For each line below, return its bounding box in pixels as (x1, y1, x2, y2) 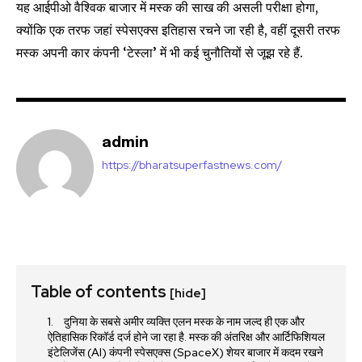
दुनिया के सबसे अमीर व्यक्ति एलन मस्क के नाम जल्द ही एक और (61, 314, 305, 329)
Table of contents (31, 280, 170, 302)
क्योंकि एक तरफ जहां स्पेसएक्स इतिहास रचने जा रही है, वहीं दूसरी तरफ (16, 21, 340, 38)
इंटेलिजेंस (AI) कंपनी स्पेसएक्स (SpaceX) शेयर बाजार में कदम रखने (48, 344, 323, 360)
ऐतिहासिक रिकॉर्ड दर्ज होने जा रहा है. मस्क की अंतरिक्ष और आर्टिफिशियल (48, 329, 325, 344)
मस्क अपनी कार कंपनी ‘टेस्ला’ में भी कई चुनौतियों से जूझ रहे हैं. (16, 44, 303, 61)
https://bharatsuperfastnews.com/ (102, 157, 282, 172)
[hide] (170, 284, 206, 301)
